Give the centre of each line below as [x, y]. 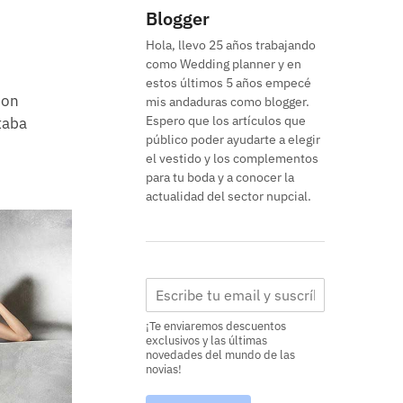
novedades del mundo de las [221, 354]
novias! [164, 369]
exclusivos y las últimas [207, 340]
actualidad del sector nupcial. [229, 196]
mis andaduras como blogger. [228, 101]
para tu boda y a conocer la [220, 177]
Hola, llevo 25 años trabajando [231, 45]
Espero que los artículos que [226, 120]
